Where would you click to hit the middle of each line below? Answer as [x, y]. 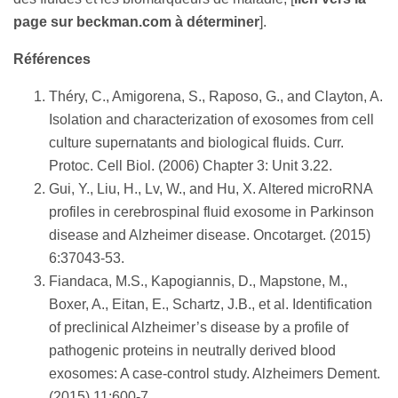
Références [52, 60]
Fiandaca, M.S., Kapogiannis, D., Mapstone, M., [198, 282]
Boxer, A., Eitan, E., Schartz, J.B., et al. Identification [211, 305]
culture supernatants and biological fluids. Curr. [196, 143]
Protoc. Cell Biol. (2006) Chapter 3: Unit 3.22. [191, 166]
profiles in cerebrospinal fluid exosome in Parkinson [211, 212]
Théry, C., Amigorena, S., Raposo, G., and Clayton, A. [216, 97]
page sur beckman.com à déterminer [136, 22]
